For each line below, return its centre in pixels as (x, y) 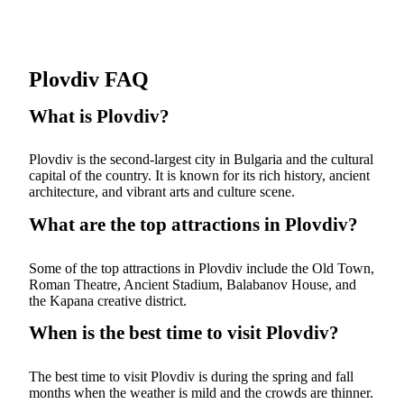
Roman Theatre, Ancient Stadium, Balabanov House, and (193, 284)
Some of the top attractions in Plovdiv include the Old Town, (202, 268)
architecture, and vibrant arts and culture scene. (162, 192)
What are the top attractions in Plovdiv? (193, 224)
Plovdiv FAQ (89, 80)
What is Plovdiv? (99, 115)
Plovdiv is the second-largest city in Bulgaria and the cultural (201, 160)
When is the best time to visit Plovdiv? (184, 333)
